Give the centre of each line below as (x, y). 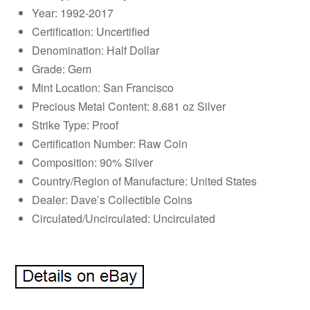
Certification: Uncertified (91, 31)
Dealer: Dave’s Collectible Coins (112, 199)
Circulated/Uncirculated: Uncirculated (124, 218)
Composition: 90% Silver (93, 162)
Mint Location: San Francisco (103, 87)
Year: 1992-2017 (73, 12)
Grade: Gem (62, 69)
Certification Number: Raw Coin (110, 143)
